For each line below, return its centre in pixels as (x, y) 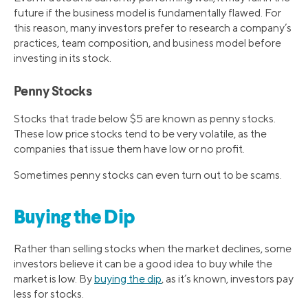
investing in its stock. (63, 58)
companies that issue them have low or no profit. (129, 149)
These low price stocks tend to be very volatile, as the (140, 134)
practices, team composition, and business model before (147, 43)
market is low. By (54, 279)
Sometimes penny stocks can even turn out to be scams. (148, 175)
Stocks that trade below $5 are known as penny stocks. (145, 119)
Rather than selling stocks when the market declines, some (153, 249)
